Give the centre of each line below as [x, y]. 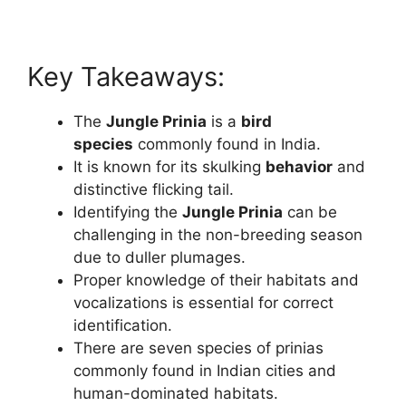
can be [310, 212]
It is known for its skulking [169, 166]
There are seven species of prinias [198, 348]
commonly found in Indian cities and [205, 370]
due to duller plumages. [159, 257]
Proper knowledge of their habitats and [216, 280]
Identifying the [128, 212]
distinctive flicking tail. [154, 189]
